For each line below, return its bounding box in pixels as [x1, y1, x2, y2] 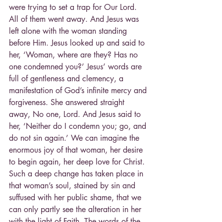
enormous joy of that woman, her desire [9, 144, 145, 155]
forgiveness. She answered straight [9, 97, 127, 108]
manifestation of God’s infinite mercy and [9, 85, 149, 96]
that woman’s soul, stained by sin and [9, 180, 138, 191]
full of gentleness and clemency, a [9, 73, 126, 84]
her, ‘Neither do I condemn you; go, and [9, 120, 149, 131]
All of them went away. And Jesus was [9, 13, 141, 24]
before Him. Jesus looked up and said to [9, 37, 147, 48]
